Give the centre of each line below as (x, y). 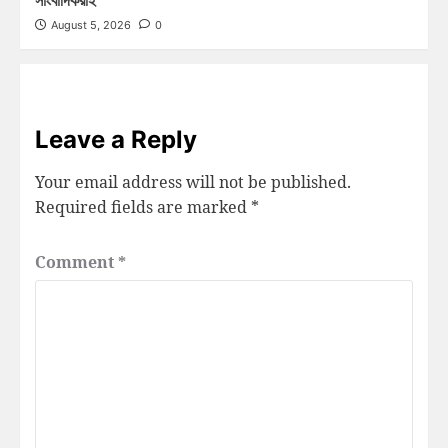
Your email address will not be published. (193, 181)
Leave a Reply (116, 139)
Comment (76, 261)
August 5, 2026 (91, 24)
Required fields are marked (143, 206)
